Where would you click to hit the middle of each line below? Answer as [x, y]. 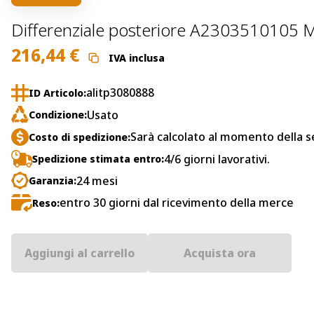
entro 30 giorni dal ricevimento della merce [177, 203]
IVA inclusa [137, 57]
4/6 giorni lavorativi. [217, 159]
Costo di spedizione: [80, 137]
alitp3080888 [120, 93]
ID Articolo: [57, 93]
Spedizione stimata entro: [98, 159]
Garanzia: [53, 181]
